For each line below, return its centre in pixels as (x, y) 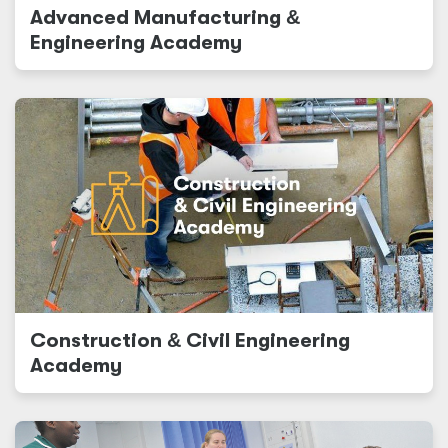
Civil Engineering (265, 340)
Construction (98, 340)
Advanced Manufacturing (158, 17)
